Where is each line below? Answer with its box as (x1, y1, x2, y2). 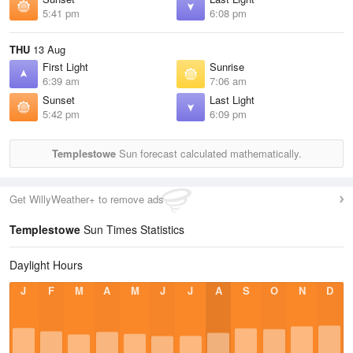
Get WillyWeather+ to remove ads (9, 191, 164, 206)
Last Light (210, 92, 255, 107)
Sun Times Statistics (80, 221, 184, 237)
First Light (43, 59, 88, 74)
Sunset (43, 92, 75, 107)
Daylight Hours (9, 257, 83, 273)
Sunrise (210, 59, 244, 74)
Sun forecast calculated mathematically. (115, 146, 302, 161)
